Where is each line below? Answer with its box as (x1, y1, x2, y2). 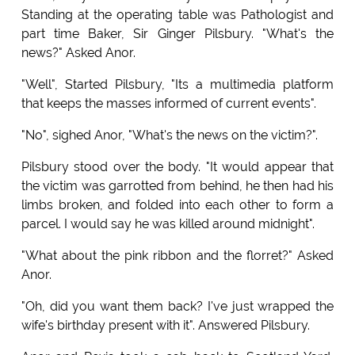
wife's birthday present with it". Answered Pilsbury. (21, 318, 310, 334)
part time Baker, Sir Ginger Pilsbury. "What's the (21, 26, 334, 42)
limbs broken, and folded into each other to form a (21, 197, 334, 213)
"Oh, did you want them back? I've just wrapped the (21, 299, 334, 315)
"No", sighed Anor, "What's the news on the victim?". (21, 128, 318, 143)
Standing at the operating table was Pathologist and (21, 7, 334, 23)
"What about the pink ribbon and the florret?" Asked (21, 248, 334, 264)
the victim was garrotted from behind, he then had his (21, 178, 334, 194)
